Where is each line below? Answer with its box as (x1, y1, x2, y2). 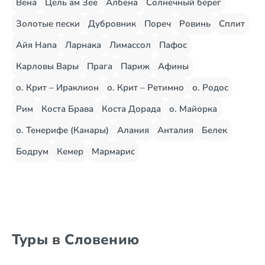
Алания (117, 124, 149, 136)
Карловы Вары (16, 60, 79, 72)
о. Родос (192, 82, 228, 93)
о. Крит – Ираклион (16, 82, 99, 93)
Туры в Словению (12, 230, 139, 249)
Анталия (157, 124, 193, 136)
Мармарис (92, 146, 135, 157)
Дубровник (88, 18, 136, 30)
